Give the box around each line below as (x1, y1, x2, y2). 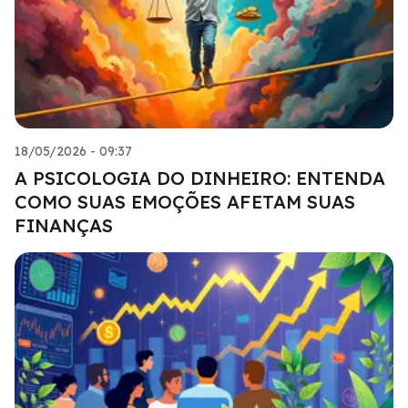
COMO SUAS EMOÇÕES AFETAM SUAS (15, 189, 355, 213)
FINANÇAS (15, 213, 113, 237)
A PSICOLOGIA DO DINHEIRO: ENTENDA (15, 166, 385, 189)
